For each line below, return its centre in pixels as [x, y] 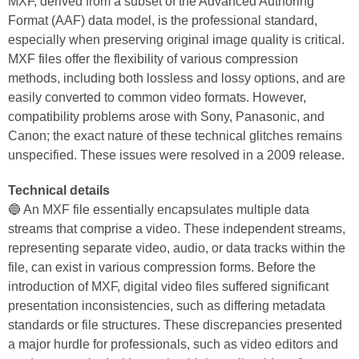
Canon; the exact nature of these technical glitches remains [175, 136]
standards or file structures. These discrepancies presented [175, 325]
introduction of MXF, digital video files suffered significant [168, 286]
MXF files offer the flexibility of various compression [153, 59]
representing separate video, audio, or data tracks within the [177, 248]
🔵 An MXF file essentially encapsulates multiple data [159, 210]
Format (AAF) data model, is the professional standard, [163, 20]
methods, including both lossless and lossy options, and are [177, 78]
